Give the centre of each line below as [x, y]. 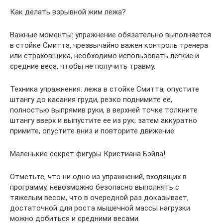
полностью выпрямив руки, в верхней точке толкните [104, 110]
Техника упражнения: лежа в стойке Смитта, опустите [105, 89]
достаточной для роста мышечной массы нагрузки [100, 208]
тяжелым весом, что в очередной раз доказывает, [99, 198]
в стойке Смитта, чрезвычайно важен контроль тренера [109, 46]
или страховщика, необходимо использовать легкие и [105, 56]
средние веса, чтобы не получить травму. [83, 66]
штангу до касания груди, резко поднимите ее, [91, 100]
